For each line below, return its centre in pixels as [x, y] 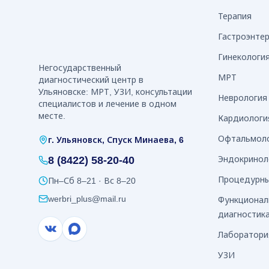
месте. [52, 116]
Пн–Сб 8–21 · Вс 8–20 [92, 181]
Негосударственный [80, 68]
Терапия [235, 16]
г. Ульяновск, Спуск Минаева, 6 [116, 140]
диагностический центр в [91, 80]
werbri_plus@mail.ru [87, 199]
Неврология [243, 98]
